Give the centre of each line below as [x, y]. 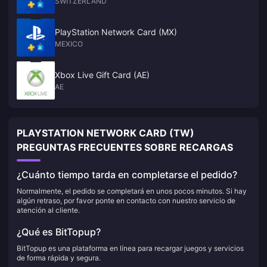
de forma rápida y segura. [59, 258]
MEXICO [69, 44]
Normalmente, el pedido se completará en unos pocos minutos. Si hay [132, 191]
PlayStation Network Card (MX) [116, 32]
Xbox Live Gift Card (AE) [102, 75]
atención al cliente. [48, 210]
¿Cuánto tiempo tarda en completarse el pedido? [127, 175]
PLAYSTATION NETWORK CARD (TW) [105, 133]
